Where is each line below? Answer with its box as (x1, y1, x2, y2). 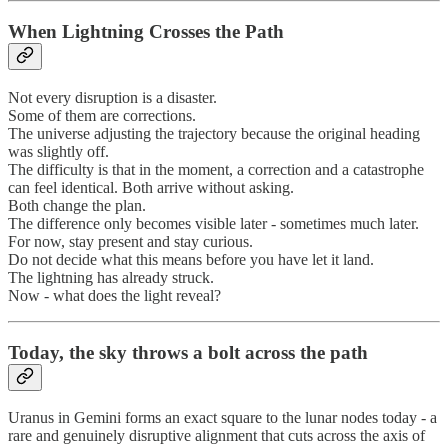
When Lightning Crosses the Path (8, 21, 284, 43)
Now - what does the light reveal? (8, 286, 221, 304)
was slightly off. (8, 142, 109, 160)
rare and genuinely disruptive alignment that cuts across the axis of (8, 427, 425, 445)
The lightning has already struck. (8, 268, 214, 286)
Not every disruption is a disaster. (8, 88, 217, 106)
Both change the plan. (8, 196, 146, 214)
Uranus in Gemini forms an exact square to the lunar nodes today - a (8, 409, 437, 427)
